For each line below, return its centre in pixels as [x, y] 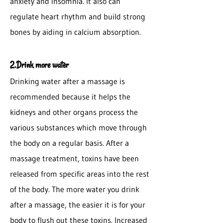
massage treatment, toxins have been [74, 158]
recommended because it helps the [70, 97]
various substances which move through [78, 127]
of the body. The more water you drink [75, 189]
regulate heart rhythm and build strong [78, 16]
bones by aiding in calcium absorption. [75, 32]
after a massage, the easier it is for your [78, 205]
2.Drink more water [39, 65]
